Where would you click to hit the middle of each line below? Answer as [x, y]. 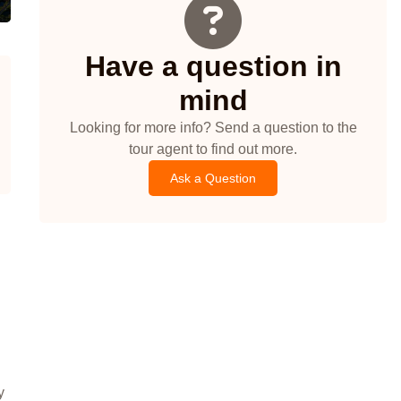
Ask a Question [213, 178]
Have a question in [213, 66]
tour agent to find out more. [213, 149]
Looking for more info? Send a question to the [213, 128]
